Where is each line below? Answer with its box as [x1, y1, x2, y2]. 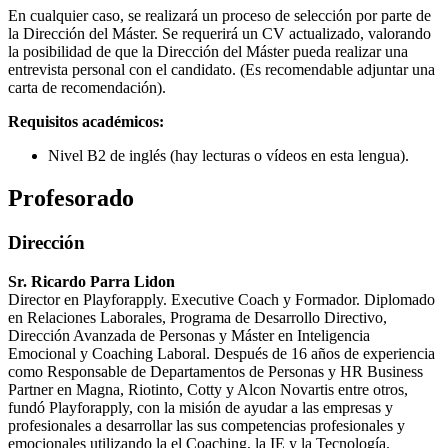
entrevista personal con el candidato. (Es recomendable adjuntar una [8, 61, 435, 79]
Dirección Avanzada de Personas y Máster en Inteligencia [8, 326, 370, 344]
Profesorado [8, 185, 134, 212]
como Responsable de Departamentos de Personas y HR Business [8, 362, 423, 380]
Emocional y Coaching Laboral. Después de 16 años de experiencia [8, 344, 435, 362]
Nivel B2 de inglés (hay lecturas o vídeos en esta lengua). [48, 147, 409, 165]
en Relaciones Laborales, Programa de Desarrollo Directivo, [8, 308, 387, 326]
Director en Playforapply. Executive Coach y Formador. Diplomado [8, 290, 435, 308]
